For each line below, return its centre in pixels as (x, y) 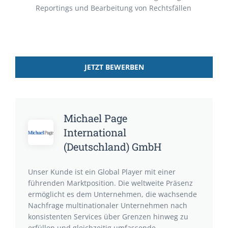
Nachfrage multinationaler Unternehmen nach (108, 205)
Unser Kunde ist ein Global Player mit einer (102, 172)
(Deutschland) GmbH (112, 147)
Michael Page (95, 118)
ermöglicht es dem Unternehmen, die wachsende (112, 194)
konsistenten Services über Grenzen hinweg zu (108, 217)
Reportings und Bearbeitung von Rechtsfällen (113, 8)
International (95, 132)
